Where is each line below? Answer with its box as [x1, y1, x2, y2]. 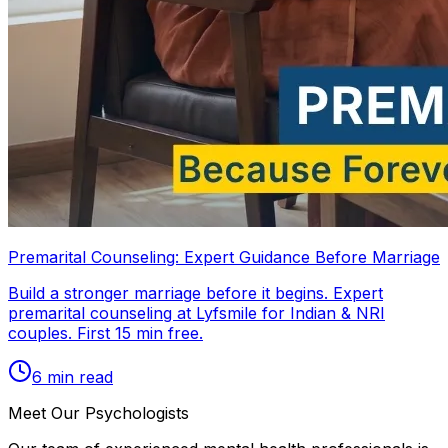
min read [42, 366, 113, 387]
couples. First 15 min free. [8, 322, 203, 343]
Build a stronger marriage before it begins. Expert [8, 282, 383, 303]
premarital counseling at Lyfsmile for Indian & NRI [8, 302, 385, 323]
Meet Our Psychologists [8, 402, 189, 423]
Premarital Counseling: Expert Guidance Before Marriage [8, 246, 440, 267]
